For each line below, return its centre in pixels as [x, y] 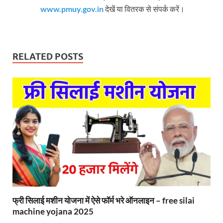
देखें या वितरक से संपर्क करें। [144, 9]
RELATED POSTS [48, 57]
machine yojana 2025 [53, 211]
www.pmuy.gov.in [72, 9]
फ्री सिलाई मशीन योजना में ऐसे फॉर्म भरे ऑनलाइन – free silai [104, 200]
